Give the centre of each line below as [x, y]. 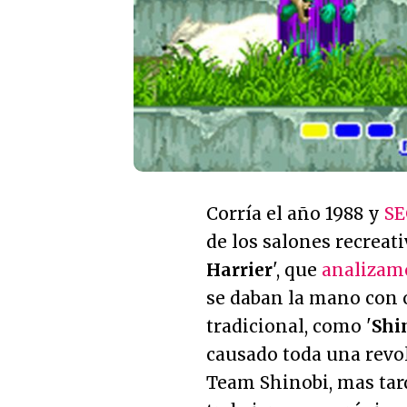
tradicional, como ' [289, 327]
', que [297, 270]
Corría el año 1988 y [295, 214]
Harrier [239, 270]
